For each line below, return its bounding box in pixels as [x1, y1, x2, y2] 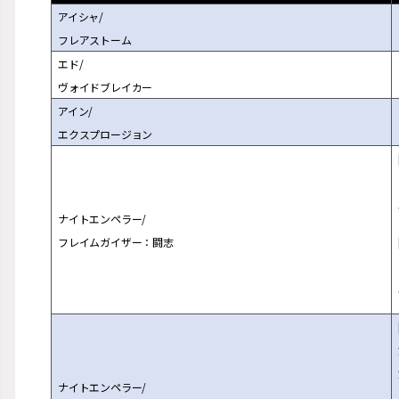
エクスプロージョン [58, 126, 153, 142]
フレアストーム [58, 32, 132, 47]
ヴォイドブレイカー [58, 79, 153, 94]
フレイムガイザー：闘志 [58, 234, 174, 249]
